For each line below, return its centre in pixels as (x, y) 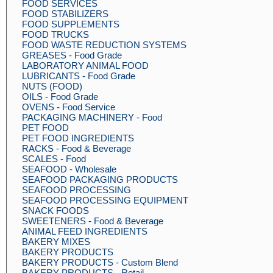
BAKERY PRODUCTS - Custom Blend (100, 262)
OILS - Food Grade (60, 97)
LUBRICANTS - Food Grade (79, 76)
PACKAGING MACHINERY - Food (92, 117)
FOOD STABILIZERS (65, 14)
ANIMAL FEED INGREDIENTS (85, 231)
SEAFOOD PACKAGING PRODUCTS (100, 179)
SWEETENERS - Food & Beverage (93, 221)
